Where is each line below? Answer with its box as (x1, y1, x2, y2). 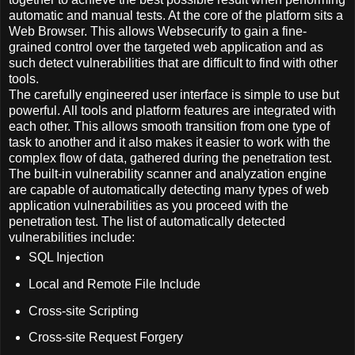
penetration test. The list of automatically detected (9, 214, 285, 228)
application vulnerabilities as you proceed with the (9, 198, 288, 212)
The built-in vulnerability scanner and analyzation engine (9, 166, 326, 181)
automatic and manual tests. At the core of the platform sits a (9, 8, 343, 22)
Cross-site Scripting (28, 303, 139, 318)
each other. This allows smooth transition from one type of (9, 119, 330, 133)
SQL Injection (28, 250, 104, 264)
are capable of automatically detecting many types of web (9, 182, 329, 197)
